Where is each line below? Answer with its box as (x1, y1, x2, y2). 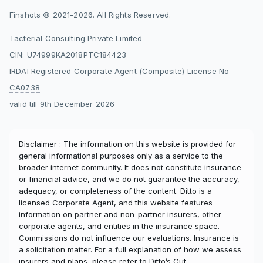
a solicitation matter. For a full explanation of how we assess (19, 244, 241, 254)
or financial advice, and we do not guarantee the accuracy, (19, 174, 240, 184)
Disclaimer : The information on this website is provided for (19, 139, 236, 149)
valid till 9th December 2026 (9, 99, 115, 109)
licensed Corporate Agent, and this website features (19, 197, 213, 207)
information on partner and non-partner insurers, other (19, 209, 221, 219)
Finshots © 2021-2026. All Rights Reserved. (9, 9, 171, 19)
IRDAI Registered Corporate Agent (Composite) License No (9, 66, 230, 76)
